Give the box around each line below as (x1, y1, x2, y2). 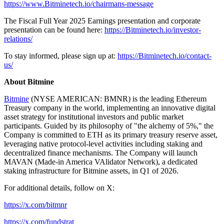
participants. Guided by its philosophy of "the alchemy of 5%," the (4, 121, 213, 130)
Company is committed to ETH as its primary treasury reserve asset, (4, 130, 217, 139)
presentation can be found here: (4, 25, 104, 34)
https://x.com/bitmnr (4, 200, 67, 209)
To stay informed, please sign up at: (4, 51, 117, 60)
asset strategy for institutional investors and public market (4, 112, 183, 121)
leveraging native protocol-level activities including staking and (4, 139, 202, 148)
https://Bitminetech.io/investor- (104, 25, 201, 34)
